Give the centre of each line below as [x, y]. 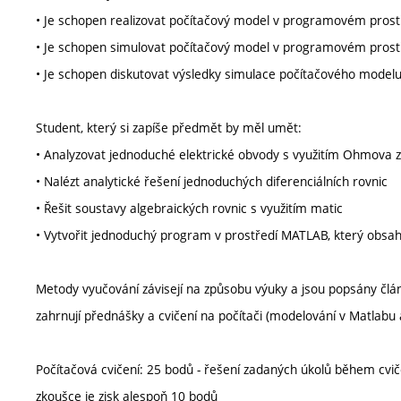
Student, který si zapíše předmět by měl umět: [169, 128]
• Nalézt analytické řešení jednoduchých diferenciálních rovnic [212, 181]
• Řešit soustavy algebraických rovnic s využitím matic [189, 208]
